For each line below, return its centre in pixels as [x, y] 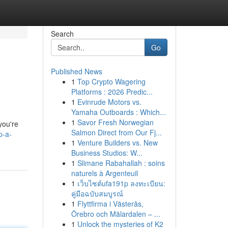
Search [62, 34]
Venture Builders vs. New [117, 142]
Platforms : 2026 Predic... [112, 92]
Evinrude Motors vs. [109, 102]
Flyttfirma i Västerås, [110, 204]
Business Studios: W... [107, 153]
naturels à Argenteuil [104, 173]
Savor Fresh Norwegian [115, 122]
